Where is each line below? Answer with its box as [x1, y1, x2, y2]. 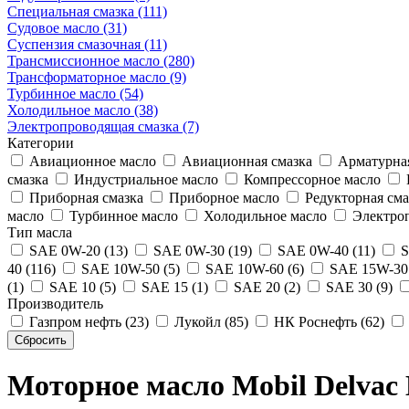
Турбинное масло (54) [7, 85, 143, 101]
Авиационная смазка [178, 152, 312, 169]
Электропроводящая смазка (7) [7, 118, 199, 134]
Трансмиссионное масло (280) [7, 52, 194, 68]
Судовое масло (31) [7, 19, 127, 36]
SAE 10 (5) [46, 278, 116, 295]
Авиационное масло [26, 152, 156, 169]
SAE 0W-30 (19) [150, 242, 252, 258]
